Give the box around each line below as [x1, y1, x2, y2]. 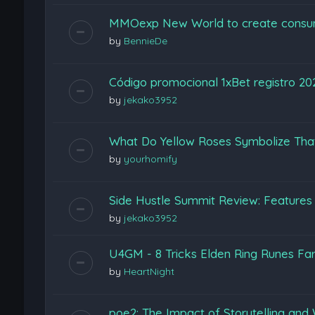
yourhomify [123, 152, 177, 165]
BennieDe [123, 34, 167, 47]
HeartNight [123, 264, 174, 278]
